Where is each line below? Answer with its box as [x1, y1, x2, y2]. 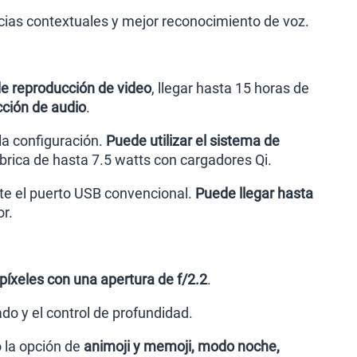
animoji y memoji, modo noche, [84, 338, 280, 355]
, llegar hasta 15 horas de [151, 80, 309, 96]
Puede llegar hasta [195, 185, 313, 202]
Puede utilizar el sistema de [106, 132, 280, 149]
